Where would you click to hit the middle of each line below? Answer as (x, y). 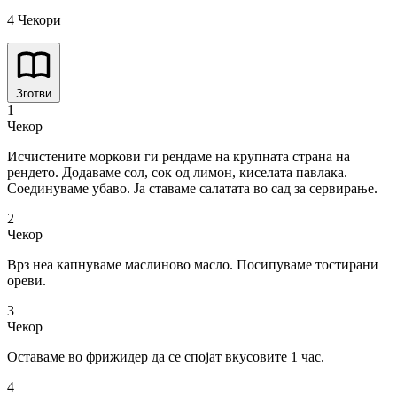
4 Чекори (34, 20)
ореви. (27, 281)
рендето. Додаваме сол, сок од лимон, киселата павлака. (177, 173)
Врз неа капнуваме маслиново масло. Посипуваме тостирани (193, 265)
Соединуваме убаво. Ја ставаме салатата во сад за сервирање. (192, 189)
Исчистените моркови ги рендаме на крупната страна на (179, 157)
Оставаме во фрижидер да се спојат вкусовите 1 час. (166, 357)
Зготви (34, 94)
